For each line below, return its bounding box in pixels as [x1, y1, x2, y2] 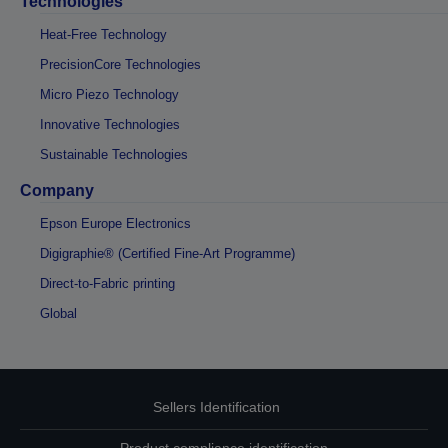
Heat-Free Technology [40, 26, 167, 42]
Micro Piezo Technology [40, 86, 179, 102]
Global [40, 305, 77, 321]
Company [20, 181, 94, 199]
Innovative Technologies [40, 116, 180, 132]
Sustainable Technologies [40, 146, 188, 162]
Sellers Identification [152, 398, 280, 415]
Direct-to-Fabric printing [40, 275, 175, 291]
